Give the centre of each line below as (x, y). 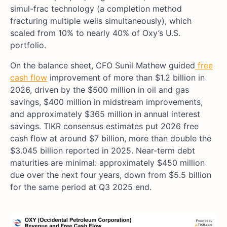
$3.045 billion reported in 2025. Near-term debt (103, 151)
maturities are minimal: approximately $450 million (107, 163)
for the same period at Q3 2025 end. (81, 187)
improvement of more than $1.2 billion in (126, 78)
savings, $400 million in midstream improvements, (106, 102)
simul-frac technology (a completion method (96, 9)
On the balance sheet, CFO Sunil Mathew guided (103, 66)
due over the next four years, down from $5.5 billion (111, 175)
